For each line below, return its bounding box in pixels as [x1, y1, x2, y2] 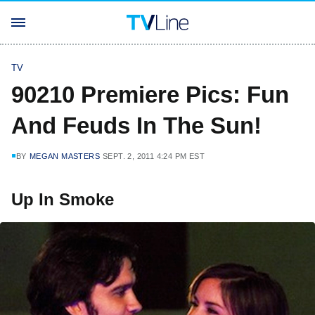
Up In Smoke [11, 190, 114, 209]
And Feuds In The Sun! [11, 112, 262, 139]
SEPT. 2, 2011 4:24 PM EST [103, 152, 205, 160]
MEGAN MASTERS [29, 152, 101, 160]
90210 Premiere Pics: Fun [11, 82, 289, 108]
